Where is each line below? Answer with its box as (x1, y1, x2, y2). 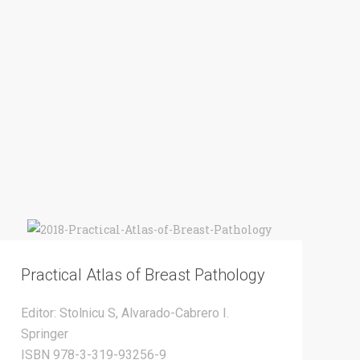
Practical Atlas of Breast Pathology (21, 265, 265, 285)
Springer (21, 326, 68, 342)
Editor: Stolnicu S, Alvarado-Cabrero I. (21, 305, 229, 321)
